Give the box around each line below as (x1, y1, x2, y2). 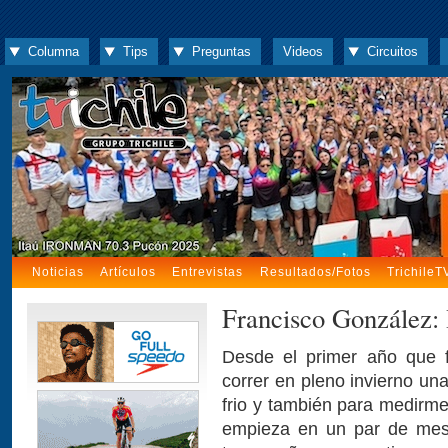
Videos (282, 44, 323, 59)
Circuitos (367, 44, 419, 59)
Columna (27, 44, 79, 59)
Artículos (100, 265, 157, 279)
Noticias (32, 265, 85, 279)
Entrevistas (172, 265, 244, 279)
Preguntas (192, 44, 252, 59)
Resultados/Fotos (259, 265, 371, 279)
